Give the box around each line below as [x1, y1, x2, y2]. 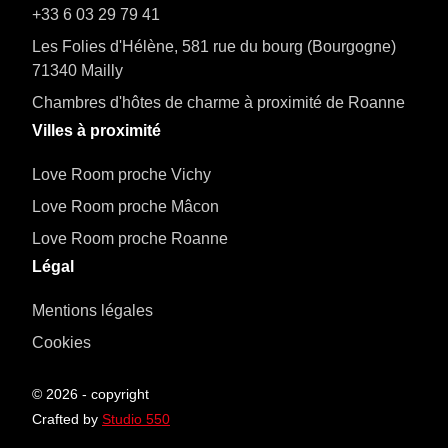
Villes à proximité [32, 122, 161, 140]
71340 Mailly [32, 62, 123, 80]
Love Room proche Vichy [32, 166, 211, 184]
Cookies [32, 334, 91, 352]
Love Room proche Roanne [32, 230, 228, 248]
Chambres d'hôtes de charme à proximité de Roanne [32, 94, 405, 112]
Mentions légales [32, 302, 153, 320]
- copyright [78, 386, 149, 403]
